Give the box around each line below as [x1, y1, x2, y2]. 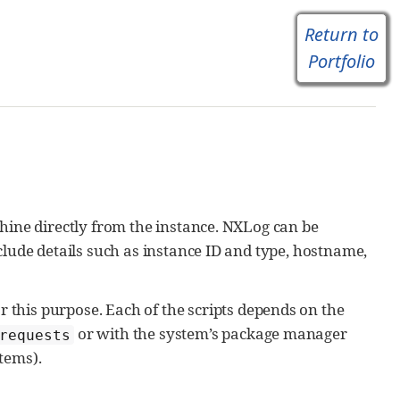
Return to [304, 22, 379, 46]
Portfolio [308, 49, 375, 73]
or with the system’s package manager [74, 323, 347, 345]
